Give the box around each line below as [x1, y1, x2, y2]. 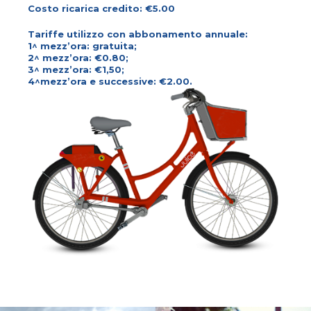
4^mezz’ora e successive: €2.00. [28, 75, 192, 87]
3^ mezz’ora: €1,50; [28, 63, 124, 75]
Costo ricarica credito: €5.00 [28, 2, 175, 14]
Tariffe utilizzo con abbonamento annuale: [28, 28, 248, 40]
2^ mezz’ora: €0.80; [28, 51, 128, 63]
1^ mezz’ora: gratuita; [28, 40, 137, 51]
